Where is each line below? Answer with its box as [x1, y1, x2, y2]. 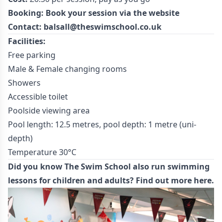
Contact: [8, 21, 42, 32]
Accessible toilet [8, 91, 68, 102]
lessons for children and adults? [8, 175, 136, 186]
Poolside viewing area [8, 105, 90, 116]
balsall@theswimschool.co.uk [44, 21, 162, 32]
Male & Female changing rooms [8, 63, 127, 74]
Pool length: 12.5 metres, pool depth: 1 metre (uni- [8, 119, 196, 130]
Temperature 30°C [8, 147, 76, 158]
